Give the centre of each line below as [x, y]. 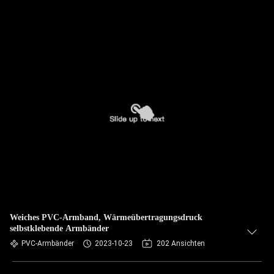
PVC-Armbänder [48, 243]
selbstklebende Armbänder [59, 228]
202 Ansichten [181, 243]
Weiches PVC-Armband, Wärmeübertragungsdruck [106, 217]
